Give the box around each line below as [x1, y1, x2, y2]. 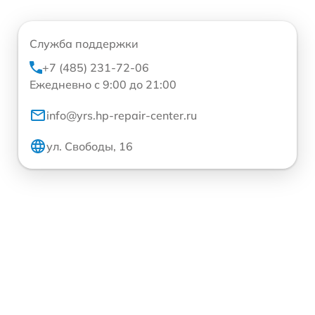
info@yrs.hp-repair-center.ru [46, 108, 197, 122]
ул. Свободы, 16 [46, 139, 133, 153]
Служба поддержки [30, 36, 139, 51]
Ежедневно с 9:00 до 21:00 [30, 77, 176, 91]
